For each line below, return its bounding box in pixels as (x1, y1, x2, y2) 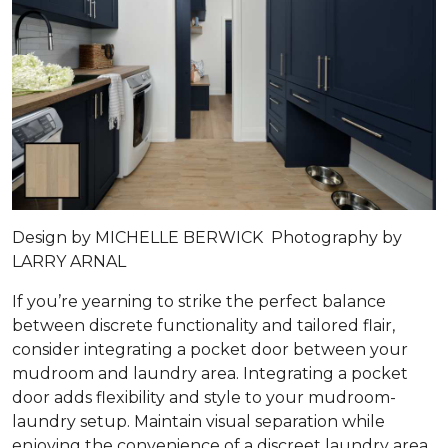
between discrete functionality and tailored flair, (12, 316, 395, 336)
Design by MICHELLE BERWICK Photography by (12, 228, 402, 248)
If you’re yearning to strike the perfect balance (12, 292, 386, 312)
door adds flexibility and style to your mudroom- (12, 388, 396, 408)
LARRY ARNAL (12, 252, 126, 272)
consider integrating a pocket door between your (12, 340, 408, 360)
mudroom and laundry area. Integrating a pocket (12, 364, 408, 384)
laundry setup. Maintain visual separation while (12, 412, 385, 432)
